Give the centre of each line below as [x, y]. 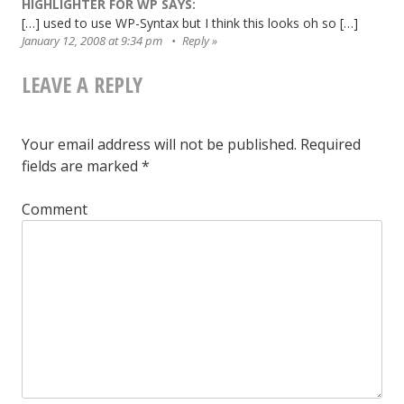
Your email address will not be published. [159, 144]
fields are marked [82, 165]
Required [329, 144]
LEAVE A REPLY [82, 84]
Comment [55, 209]
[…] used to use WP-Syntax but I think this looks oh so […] [190, 23]
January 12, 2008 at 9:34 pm [93, 40]
